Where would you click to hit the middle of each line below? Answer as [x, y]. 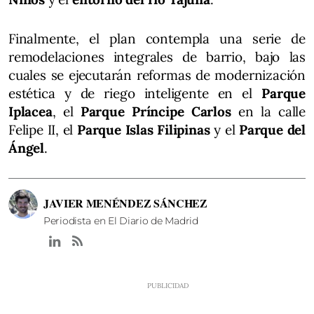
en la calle [268, 112]
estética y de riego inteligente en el [135, 94]
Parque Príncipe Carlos [156, 112]
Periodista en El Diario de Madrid [121, 221]
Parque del [272, 130]
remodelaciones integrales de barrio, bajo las [157, 57]
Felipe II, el [43, 130]
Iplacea [30, 112]
